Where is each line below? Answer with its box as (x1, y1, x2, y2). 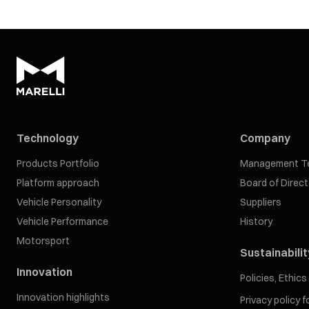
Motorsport (17, 235, 70, 247)
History (240, 215, 272, 228)
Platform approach (17, 177, 99, 189)
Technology (17, 131, 79, 145)
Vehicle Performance (17, 215, 108, 228)
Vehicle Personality (17, 196, 101, 208)
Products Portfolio (17, 157, 99, 170)
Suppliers (240, 196, 281, 208)
